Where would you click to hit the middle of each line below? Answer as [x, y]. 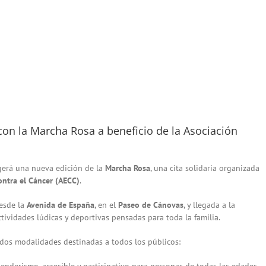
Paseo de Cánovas [151, 205]
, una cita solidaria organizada [205, 168]
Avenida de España [61, 205]
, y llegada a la [209, 205]
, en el [106, 205]
